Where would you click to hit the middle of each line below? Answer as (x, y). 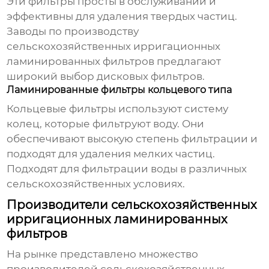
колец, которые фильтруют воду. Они (106, 124)
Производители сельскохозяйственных (132, 205)
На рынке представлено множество (103, 254)
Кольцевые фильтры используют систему (118, 109)
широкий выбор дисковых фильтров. (106, 77)
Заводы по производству (73, 32)
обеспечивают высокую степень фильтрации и (132, 139)
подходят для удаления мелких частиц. (111, 154)
